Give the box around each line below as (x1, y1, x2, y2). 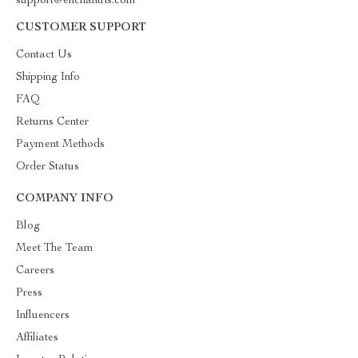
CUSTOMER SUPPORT (16, 22, 146, 34)
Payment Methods (16, 139, 105, 150)
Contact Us (16, 50, 72, 61)
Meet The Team (16, 243, 93, 254)
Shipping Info (16, 72, 80, 83)
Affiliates (16, 332, 58, 344)
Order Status (16, 161, 79, 173)
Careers (16, 265, 54, 276)
